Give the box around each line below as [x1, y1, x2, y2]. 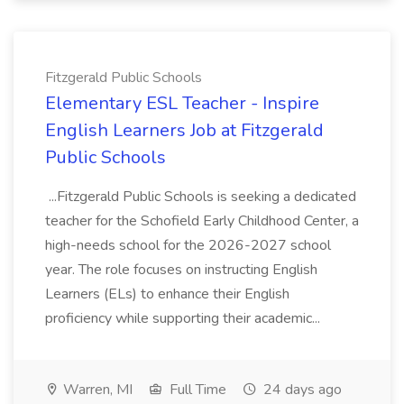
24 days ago [260, 380, 342, 399]
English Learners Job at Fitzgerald [45, 118, 324, 142]
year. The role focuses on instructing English [45, 260, 317, 280]
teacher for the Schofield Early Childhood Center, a [45, 211, 359, 231]
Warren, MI [60, 380, 133, 399]
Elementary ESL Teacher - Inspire [45, 91, 319, 115]
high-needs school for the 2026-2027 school [45, 235, 331, 255]
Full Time [166, 380, 226, 399]
